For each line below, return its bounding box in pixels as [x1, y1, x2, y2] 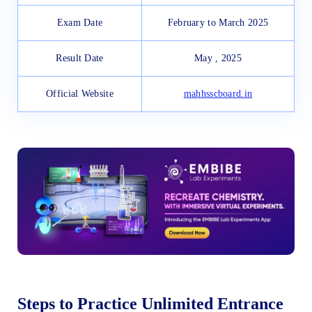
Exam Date [56, 17, 103, 28]
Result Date [56, 52, 104, 63]
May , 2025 [194, 52, 242, 63]
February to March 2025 [167, 17, 269, 28]
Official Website [46, 88, 114, 99]
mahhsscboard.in [183, 88, 253, 99]
